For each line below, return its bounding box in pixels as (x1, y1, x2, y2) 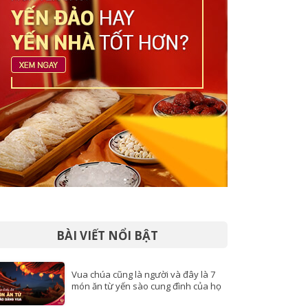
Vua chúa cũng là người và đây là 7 (71, 268, 216, 281)
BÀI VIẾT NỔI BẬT (56, 228, 158, 244)
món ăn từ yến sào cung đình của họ (71, 280, 221, 293)
